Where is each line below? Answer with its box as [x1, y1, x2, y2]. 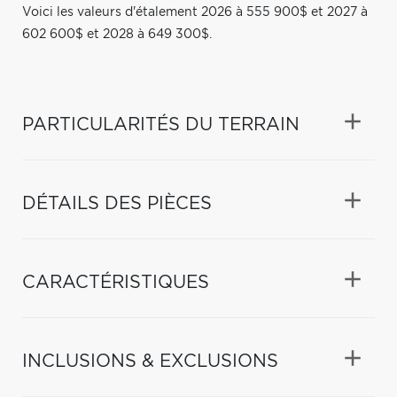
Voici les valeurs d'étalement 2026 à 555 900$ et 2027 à [22, 5, 368, 19]
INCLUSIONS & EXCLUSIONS [22, 352, 278, 370]
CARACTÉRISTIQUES [22, 273, 209, 292]
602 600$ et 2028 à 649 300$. [22, 27, 212, 41]
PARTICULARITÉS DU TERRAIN [22, 115, 300, 134]
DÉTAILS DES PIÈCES [22, 194, 212, 213]
